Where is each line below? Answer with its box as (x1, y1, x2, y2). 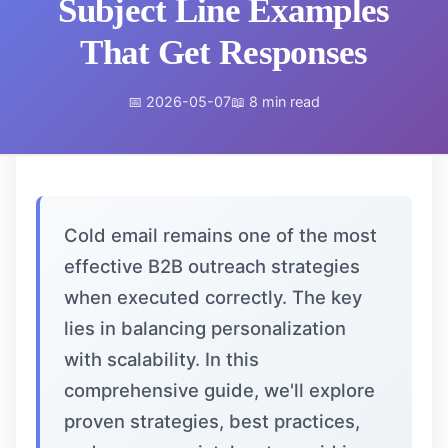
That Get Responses (80, 33, 368, 72)
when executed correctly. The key (64, 286, 362, 308)
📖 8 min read (231, 93, 320, 110)
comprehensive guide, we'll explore (64, 379, 375, 401)
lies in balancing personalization (64, 317, 346, 339)
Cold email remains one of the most (64, 224, 377, 246)
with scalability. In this (64, 348, 259, 370)
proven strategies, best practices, (64, 410, 360, 432)
